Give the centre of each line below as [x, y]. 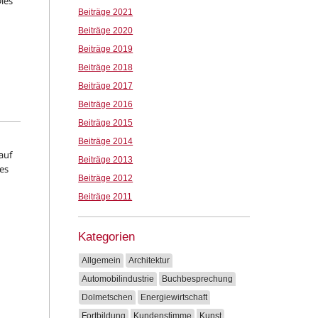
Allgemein [102, 261]
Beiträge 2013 [106, 160]
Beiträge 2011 [105, 197]
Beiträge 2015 [106, 123]
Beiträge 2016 [106, 104]
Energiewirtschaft [174, 297]
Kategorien [107, 237]
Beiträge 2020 [106, 31]
